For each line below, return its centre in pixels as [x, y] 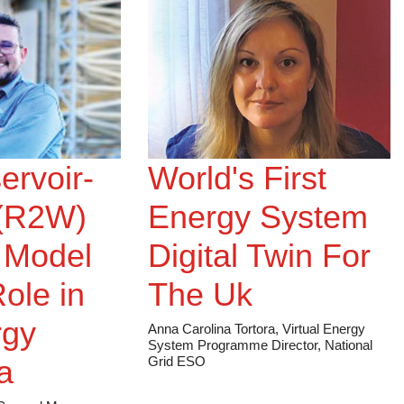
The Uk [201, 308]
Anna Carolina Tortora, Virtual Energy [257, 342]
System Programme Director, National [261, 358]
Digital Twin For [260, 269]
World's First [238, 191]
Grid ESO [177, 374]
